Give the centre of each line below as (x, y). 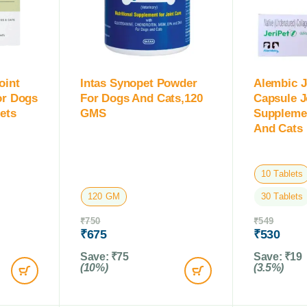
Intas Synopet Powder (139, 83)
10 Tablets (282, 173)
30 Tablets (282, 196)
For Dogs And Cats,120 (142, 98)
